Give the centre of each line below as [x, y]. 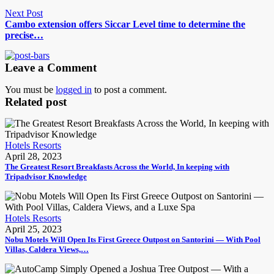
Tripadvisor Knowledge [46, 176]
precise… [24, 35]
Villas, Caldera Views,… [47, 249]
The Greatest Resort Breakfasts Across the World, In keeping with [117, 167]
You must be [30, 90]
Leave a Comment [51, 68]
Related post [36, 102]
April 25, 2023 [33, 229]
